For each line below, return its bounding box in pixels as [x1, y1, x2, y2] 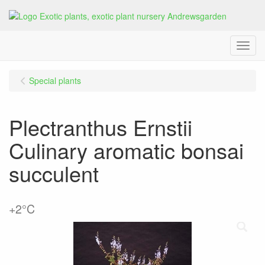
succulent [9, 158, 99, 189]
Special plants [29, 75, 81, 87]
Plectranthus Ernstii [9, 112, 192, 143]
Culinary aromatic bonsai [9, 135, 244, 166]
